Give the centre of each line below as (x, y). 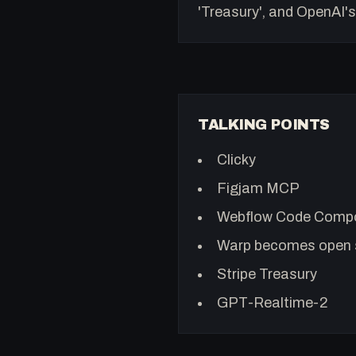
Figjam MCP (258, 188)
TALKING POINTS (264, 124)
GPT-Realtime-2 (273, 302)
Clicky (236, 159)
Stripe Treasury (267, 274)
